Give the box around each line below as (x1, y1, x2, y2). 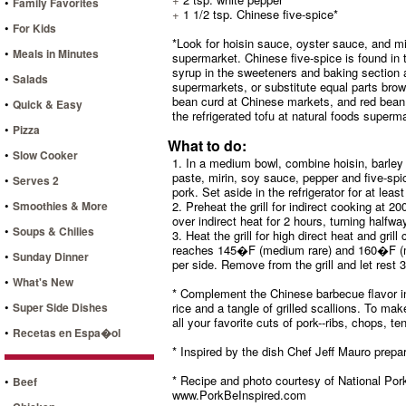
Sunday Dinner (13, 247, 89, 265)
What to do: (168, 134, 246, 156)
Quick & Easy (13, 95, 82, 112)
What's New (13, 273, 73, 290)
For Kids (13, 19, 56, 36)
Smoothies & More (13, 197, 108, 214)
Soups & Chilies (13, 222, 94, 239)
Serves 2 (13, 171, 59, 188)
